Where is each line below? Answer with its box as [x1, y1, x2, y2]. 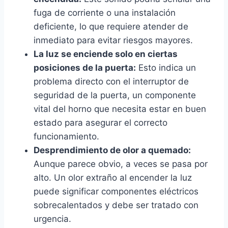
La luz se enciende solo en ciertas [34, 49, 178, 60]
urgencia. [34, 214, 71, 224]
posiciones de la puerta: [34, 63, 136, 73]
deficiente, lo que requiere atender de [34, 21, 188, 32]
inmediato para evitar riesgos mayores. [34, 35, 193, 46]
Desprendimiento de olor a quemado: [34, 145, 191, 156]
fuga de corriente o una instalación [34, 8, 176, 18]
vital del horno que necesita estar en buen [34, 104, 206, 115]
